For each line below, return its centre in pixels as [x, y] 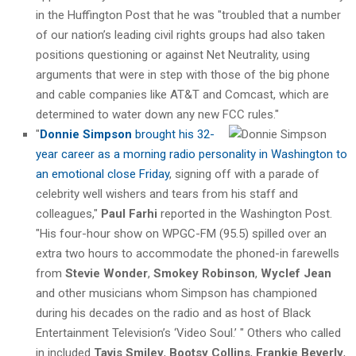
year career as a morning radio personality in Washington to [192, 154]
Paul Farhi [128, 213]
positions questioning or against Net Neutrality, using [173, 54]
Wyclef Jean [296, 273]
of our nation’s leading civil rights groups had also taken [180, 35]
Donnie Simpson [86, 134]
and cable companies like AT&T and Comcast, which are [182, 94]
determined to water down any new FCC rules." [157, 114]
